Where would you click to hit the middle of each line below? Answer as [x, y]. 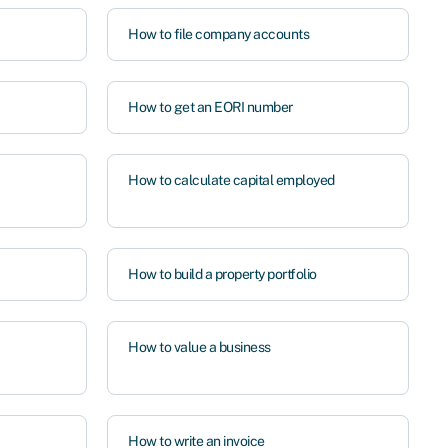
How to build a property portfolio [222, 274]
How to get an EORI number [210, 107]
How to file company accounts [219, 34]
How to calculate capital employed [231, 180]
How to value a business [199, 347]
